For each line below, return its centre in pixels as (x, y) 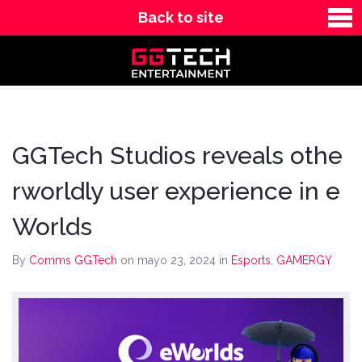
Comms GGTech (73, 260)
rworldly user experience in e (176, 191)
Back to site (181, 17)
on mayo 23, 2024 (170, 260)
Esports (251, 260)
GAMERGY (304, 260)
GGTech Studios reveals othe (177, 156)
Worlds (52, 227)
